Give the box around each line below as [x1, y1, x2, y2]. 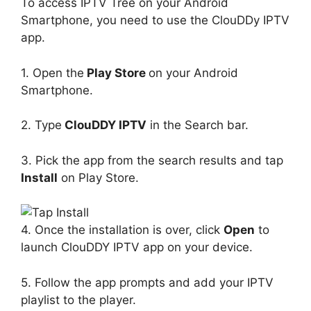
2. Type [21, 118, 62, 132]
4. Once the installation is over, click [21, 223, 224, 237]
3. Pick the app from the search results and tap [21, 153, 283, 167]
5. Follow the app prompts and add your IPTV [21, 275, 274, 289]
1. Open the [21, 65, 84, 80]
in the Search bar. [146, 118, 249, 132]
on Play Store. [58, 170, 139, 185]
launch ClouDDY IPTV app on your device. [21, 240, 253, 254]
